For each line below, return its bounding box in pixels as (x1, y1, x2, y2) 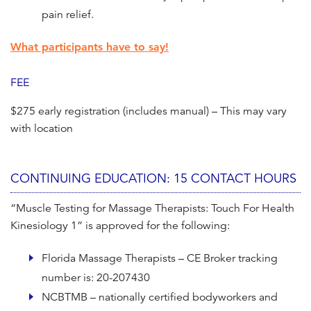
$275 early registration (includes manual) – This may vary (10, 104, 287, 119)
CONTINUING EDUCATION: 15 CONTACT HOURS (10, 171, 296, 187)
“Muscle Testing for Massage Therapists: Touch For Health (10, 201, 294, 216)
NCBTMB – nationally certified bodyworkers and (42, 290, 278, 305)
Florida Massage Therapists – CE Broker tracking (42, 251, 278, 266)
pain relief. (42, 8, 94, 22)
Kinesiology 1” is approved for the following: (10, 219, 230, 233)
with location (10, 121, 73, 136)
